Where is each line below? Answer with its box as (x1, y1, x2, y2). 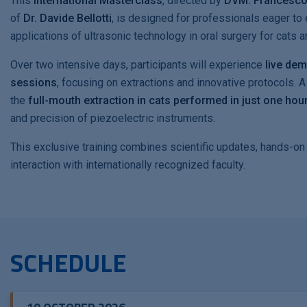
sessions (10, 76, 57, 89)
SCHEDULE (10, 244, 126, 282)
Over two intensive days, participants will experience (10, 58, 265, 71)
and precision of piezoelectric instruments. (10, 112, 215, 125)
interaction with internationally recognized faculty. (10, 158, 245, 171)
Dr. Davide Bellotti (21, 12, 112, 25)
